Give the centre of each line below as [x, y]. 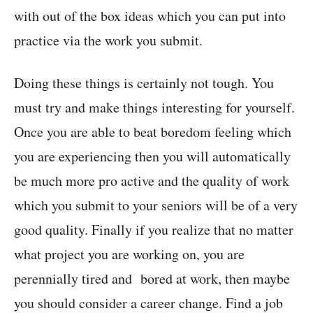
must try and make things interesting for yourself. [154, 108]
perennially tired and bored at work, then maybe [152, 279]
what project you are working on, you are [129, 254]
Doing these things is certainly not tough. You [144, 83]
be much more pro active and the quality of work [152, 181]
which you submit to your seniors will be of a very [156, 205]
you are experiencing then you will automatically [152, 156]
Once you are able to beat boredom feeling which [153, 132]
